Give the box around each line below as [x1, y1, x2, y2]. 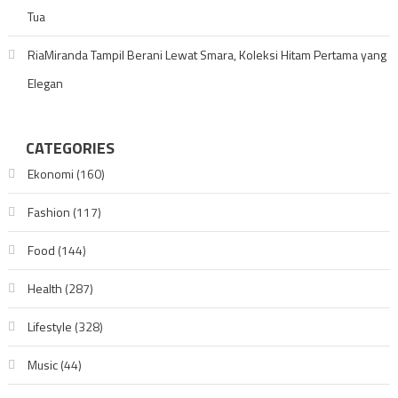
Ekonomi [27, 164, 74, 183]
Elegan [27, 74, 63, 92]
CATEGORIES [25, 136, 115, 160]
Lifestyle [27, 317, 72, 336]
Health [27, 279, 62, 298]
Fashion [27, 203, 70, 221]
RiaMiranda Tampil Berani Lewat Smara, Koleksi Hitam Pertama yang [27, 45, 386, 64]
